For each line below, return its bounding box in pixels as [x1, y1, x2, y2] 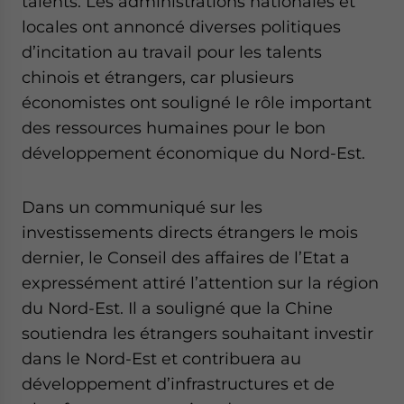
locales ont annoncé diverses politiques [22, 16, 341, 36]
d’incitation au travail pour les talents [22, 41, 322, 61]
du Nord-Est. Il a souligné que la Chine [22, 298, 333, 317]
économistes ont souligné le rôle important [22, 92, 372, 112]
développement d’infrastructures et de [22, 373, 335, 393]
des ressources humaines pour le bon [22, 117, 326, 137]
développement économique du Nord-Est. [22, 142, 365, 162]
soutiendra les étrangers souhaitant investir [22, 323, 373, 343]
